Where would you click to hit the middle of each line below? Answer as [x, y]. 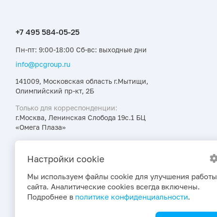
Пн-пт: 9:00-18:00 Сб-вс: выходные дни [81, 49]
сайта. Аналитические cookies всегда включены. [114, 186]
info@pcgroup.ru [43, 64]
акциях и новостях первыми [63, 154]
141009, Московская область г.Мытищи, [82, 81]
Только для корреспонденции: [66, 108]
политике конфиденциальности [132, 197]
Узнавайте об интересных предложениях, [86, 144]
